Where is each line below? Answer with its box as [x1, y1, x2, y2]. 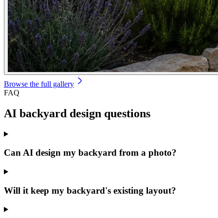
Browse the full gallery [4, 79, 74, 88]
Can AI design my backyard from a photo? [4, 147, 177, 158]
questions [104, 107, 150, 120]
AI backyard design [4, 107, 104, 120]
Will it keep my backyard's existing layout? [4, 185, 176, 196]
